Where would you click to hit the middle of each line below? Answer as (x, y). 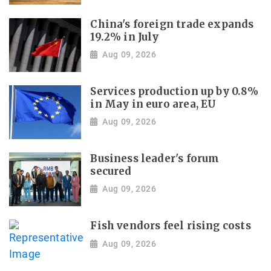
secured (111, 171)
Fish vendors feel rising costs (171, 226)
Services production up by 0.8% (174, 91)
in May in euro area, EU (153, 104)
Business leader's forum (155, 158)
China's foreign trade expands (172, 24)
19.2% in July (125, 37)
